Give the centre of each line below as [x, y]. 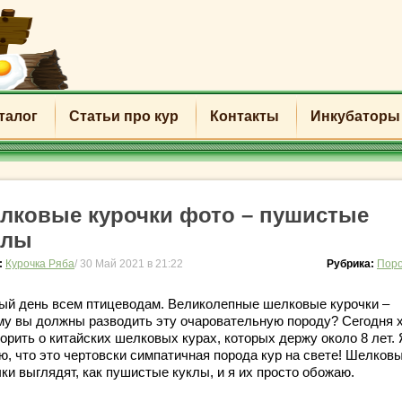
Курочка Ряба [40, 264]
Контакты [244, 116]
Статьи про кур [123, 116]
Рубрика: [352, 264]
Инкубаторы [355, 116]
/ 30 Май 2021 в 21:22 [129, 264]
